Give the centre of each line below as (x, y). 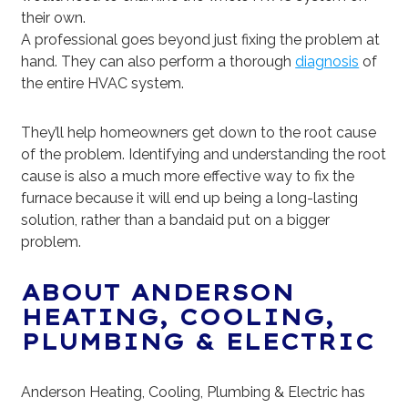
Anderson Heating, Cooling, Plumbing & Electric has (194, 393)
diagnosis (327, 62)
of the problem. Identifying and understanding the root (204, 155)
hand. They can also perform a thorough (158, 62)
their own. (54, 18)
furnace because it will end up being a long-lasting (190, 199)
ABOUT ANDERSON (158, 293)
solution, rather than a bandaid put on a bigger (176, 220)
